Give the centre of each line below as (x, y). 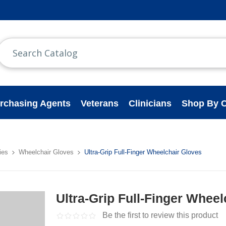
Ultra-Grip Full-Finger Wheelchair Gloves (143, 152)
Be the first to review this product (160, 215)
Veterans (100, 103)
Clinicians (150, 103)
